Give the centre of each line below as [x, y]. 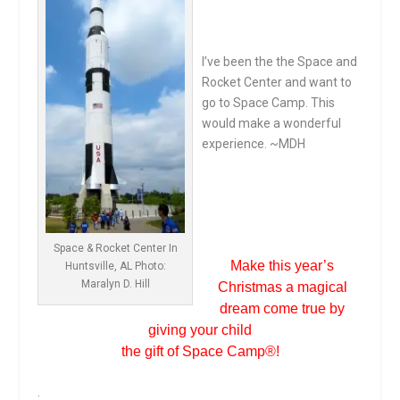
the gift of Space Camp [193, 351]
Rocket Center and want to [277, 82]
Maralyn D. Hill [115, 284]
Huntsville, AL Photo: [115, 267]
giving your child [200, 329]
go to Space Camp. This [269, 102]
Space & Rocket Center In [115, 249]
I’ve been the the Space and [280, 61]
